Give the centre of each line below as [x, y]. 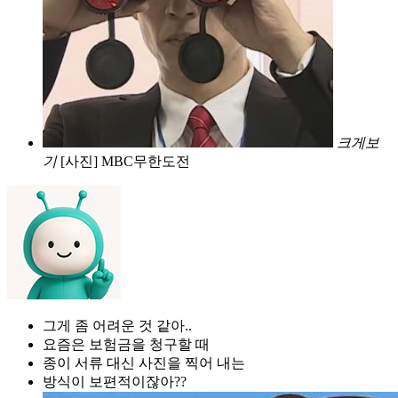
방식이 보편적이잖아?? [115, 381]
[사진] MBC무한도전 [125, 161]
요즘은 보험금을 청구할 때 [126, 344]
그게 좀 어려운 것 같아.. [117, 325]
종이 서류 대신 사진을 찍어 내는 [144, 362]
